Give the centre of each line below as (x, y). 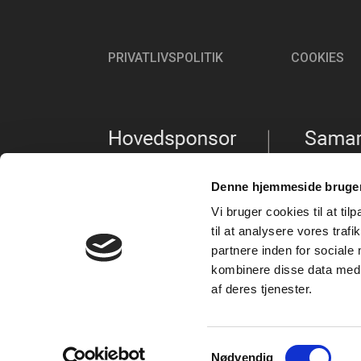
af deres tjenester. (262, 289)
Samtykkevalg (249, 347)
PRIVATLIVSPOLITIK (166, 57)
